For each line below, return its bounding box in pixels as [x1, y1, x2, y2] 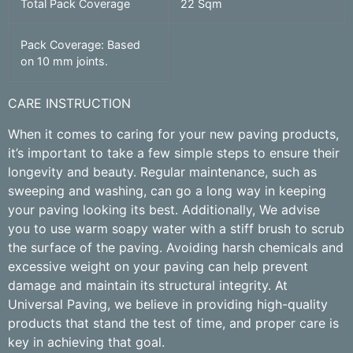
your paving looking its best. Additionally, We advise [8, 201, 320, 217]
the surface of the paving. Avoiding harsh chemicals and [8, 239, 344, 255]
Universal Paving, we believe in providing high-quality [8, 295, 328, 312]
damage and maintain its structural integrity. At [8, 277, 288, 293]
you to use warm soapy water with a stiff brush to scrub [8, 220, 344, 236]
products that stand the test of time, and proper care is [8, 314, 339, 331]
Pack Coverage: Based [20, 38, 140, 52]
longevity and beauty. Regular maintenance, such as [8, 163, 317, 180]
